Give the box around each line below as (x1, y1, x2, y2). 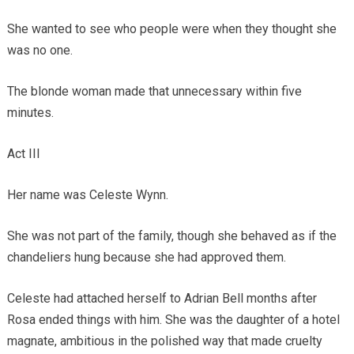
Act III (6, 145, 40, 161)
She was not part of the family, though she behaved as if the (6, 228, 337, 243)
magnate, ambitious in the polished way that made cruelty (6, 333, 322, 348)
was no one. (6, 42, 73, 58)
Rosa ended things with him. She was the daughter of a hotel (6, 311, 340, 327)
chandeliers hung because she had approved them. (6, 249, 286, 265)
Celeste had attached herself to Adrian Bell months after (6, 290, 317, 306)
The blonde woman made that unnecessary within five (6, 83, 302, 99)
